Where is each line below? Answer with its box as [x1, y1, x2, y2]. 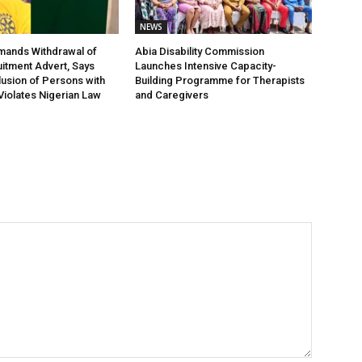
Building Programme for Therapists [135, 74, 305, 87]
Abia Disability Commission [135, 45, 265, 58]
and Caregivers [135, 89, 209, 102]
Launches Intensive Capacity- [135, 60, 277, 73]
